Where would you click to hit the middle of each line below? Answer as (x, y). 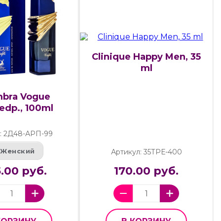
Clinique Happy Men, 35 (147, 56)
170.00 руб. (147, 171)
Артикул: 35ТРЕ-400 (146, 152)
